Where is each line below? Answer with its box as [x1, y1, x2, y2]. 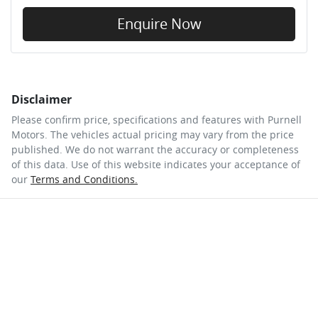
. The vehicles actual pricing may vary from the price [45, 127, 294, 141]
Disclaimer [11, 91, 72, 107]
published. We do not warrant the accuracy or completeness [11, 142, 299, 156]
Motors [11, 127, 45, 141]
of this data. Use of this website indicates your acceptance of [11, 157, 300, 171]
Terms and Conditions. [31, 172, 138, 186]
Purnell [268, 112, 302, 126]
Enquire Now [116, 13, 202, 33]
